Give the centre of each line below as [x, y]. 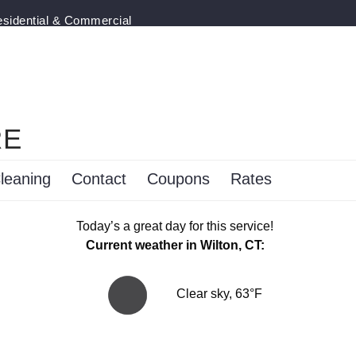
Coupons [178, 179]
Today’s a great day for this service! [175, 226]
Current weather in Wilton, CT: [175, 245]
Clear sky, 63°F [218, 294]
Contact [99, 179]
